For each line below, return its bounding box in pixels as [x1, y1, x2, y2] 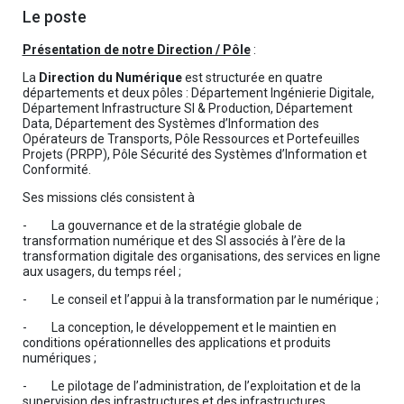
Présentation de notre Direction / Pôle [22, 42, 251, 57]
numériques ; [22, 351, 96, 365]
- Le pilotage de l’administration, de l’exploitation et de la [22, 379, 361, 393]
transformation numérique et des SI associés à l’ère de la [22, 234, 345, 248]
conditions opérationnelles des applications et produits [22, 335, 331, 350]
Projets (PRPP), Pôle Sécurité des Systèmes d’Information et [22, 147, 367, 161]
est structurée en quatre [181, 70, 323, 85]
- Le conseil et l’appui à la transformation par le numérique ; [22, 292, 379, 307]
